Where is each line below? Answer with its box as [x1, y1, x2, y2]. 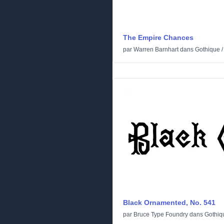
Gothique [195, 46, 220, 53]
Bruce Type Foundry [133, 211, 188, 218]
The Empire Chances [123, 33, 193, 41]
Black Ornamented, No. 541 [123, 198, 215, 206]
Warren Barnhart [133, 46, 178, 53]
